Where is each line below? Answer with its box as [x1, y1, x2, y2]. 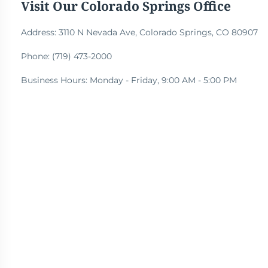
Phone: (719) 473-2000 [20, 51, 112, 62]
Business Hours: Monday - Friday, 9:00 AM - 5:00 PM [20, 75, 237, 86]
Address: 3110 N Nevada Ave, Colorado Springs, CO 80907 [20, 27, 258, 38]
